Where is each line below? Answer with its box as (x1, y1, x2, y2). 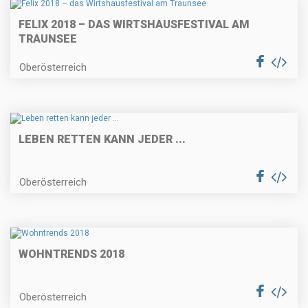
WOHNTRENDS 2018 (19, 247, 124, 261)
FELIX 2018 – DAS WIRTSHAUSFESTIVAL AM (19, 17, 250, 31)
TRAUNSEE (19, 32, 77, 45)
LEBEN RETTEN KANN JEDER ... (19, 133, 186, 146)
